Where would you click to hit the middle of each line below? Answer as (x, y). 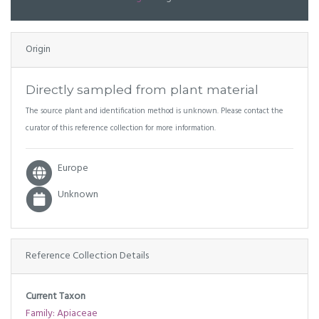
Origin (38, 49)
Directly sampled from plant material (142, 89)
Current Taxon (56, 296)
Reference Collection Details (87, 256)
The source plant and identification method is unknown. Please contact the (155, 111)
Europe (73, 168)
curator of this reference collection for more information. (121, 128)
